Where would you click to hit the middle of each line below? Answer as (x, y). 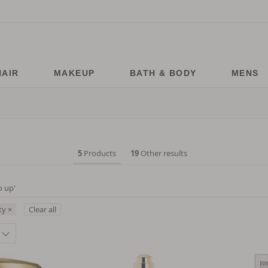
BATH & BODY (163, 73)
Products (99, 153)
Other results (163, 153)
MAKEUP (74, 73)
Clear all (42, 209)
